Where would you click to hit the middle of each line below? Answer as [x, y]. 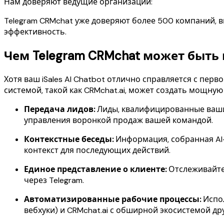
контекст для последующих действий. [97, 150]
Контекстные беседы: [69, 139]
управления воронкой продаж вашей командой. [118, 120]
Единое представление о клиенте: [95, 169]
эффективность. [35, 31]
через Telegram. [54, 180]
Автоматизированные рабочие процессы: [112, 199]
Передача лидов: [59, 109]
